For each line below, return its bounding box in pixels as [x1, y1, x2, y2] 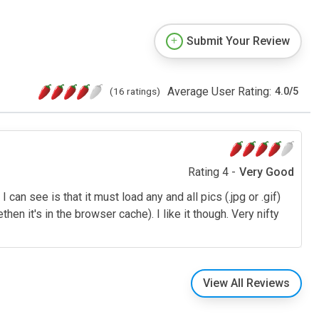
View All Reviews [203, 276, 290, 290]
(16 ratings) [110, 85, 160, 97]
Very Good [239, 164, 294, 179]
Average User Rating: [167, 84, 271, 98]
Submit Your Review [187, 33, 290, 48]
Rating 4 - [188, 164, 236, 179]
